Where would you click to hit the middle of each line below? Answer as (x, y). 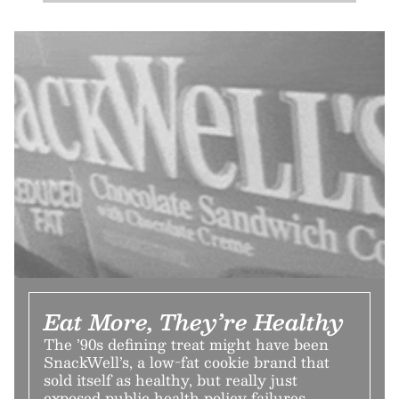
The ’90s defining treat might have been (186, 344)
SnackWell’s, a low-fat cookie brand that (187, 362)
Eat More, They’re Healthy (194, 321)
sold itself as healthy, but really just (171, 379)
